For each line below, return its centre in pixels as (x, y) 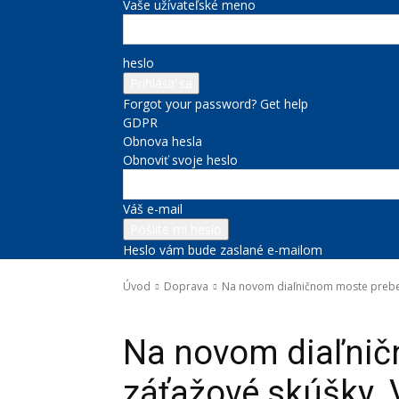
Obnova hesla (163, 141)
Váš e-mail (153, 209)
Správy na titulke (213, 312)
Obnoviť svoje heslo (180, 160)
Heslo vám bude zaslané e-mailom (223, 250)
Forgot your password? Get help (216, 104)
